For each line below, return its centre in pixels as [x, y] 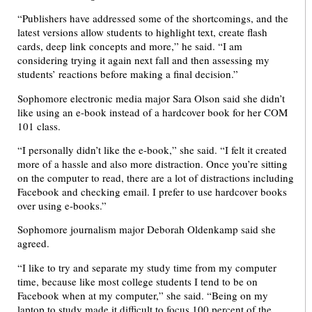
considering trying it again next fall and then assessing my [143, 60]
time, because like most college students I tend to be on [138, 281]
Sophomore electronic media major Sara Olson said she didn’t [151, 98]
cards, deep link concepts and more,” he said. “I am [130, 46]
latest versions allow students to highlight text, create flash [142, 32]
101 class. [39, 126]
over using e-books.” [62, 206]
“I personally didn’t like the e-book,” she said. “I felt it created [152, 150]
